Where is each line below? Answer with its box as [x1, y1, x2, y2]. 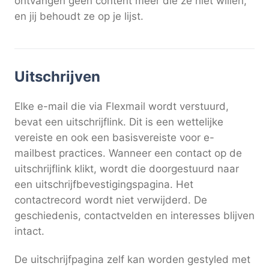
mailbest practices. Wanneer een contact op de [14, 147, 242, 159]
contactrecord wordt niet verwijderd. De [14, 193, 207, 206]
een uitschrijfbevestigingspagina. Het [14, 178, 193, 190]
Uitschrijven [14, 67, 100, 85]
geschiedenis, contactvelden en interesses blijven [14, 209, 255, 222]
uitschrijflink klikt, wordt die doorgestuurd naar [14, 162, 239, 175]
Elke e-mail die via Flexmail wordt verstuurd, [14, 100, 229, 112]
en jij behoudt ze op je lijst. [14, 10, 144, 22]
